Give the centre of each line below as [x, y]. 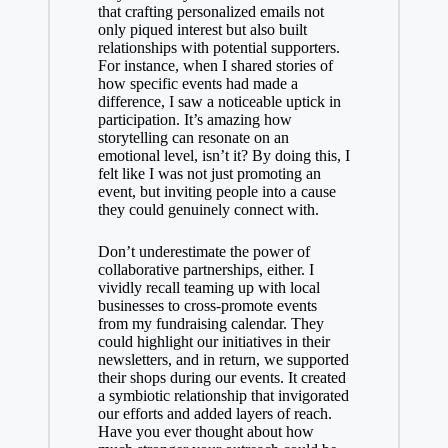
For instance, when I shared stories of [215, 66]
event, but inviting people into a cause [216, 192]
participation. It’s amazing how [194, 120]
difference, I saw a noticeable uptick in [219, 102]
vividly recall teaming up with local [208, 288]
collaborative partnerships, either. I [205, 270]
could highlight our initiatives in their [213, 342]
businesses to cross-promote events [207, 306]
